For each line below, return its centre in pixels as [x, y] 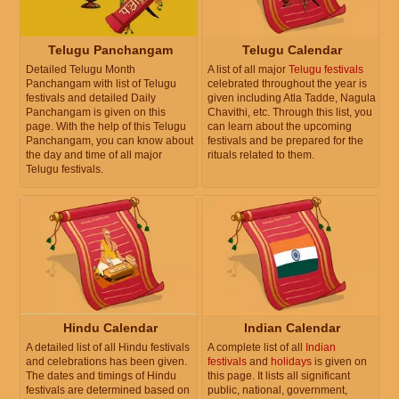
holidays [291, 361]
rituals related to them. [261, 155]
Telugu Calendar [292, 50]
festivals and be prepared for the [285, 141]
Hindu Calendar [110, 327]
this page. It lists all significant [279, 375]
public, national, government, [277, 390]
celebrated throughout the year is [287, 84]
